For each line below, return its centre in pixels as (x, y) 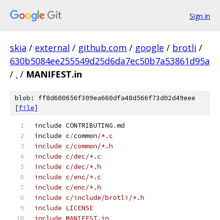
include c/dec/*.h (68, 167)
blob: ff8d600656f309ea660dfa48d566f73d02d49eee (105, 98)
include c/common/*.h (74, 146)
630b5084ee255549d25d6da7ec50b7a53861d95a (110, 61)
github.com (102, 48)
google (150, 48)
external (52, 48)
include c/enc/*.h (68, 187)
